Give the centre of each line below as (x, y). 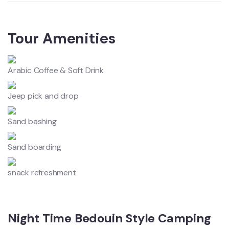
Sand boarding (35, 147)
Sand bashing (32, 121)
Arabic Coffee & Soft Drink (56, 70)
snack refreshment (42, 173)
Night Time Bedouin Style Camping (109, 218)
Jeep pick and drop (43, 96)
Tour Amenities (62, 38)
